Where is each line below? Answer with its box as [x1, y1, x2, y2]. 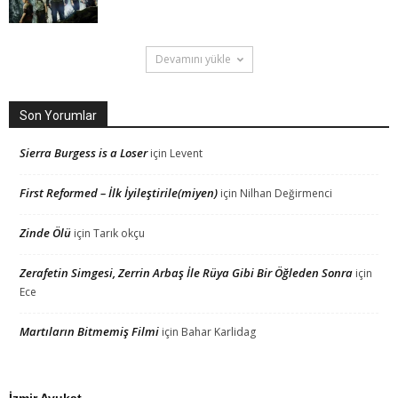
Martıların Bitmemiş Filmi [20, 323, 159, 340]
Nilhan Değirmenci [240, 186, 332, 202]
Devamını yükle [155, 52, 231, 68]
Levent [170, 146, 203, 162]
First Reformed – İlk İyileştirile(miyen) [20, 185, 218, 202]
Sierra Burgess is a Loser [20, 145, 147, 162]
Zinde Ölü [20, 225, 71, 242]
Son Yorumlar [20, 108, 97, 123]
